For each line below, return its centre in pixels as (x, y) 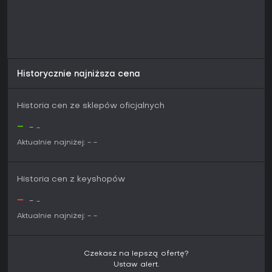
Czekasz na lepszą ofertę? (136, 254)
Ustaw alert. (136, 265)
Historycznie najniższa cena (79, 75)
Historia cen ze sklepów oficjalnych (91, 106)
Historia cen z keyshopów (71, 180)
